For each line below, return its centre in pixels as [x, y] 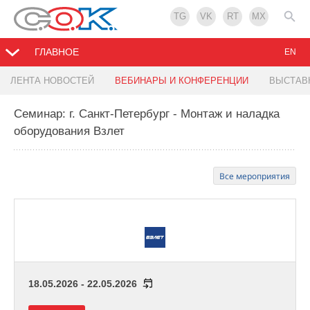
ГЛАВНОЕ [57, 52]
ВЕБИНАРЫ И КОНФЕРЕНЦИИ [182, 81]
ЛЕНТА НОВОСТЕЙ [52, 81]
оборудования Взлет [69, 131]
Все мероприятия [255, 176]
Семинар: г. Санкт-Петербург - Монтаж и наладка [147, 114]
